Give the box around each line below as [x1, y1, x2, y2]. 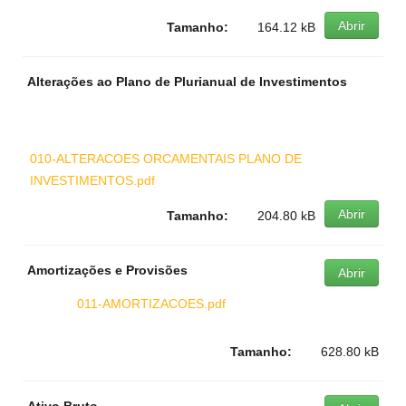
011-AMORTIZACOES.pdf [77, 296, 226, 311]
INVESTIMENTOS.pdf [30, 173, 155, 188]
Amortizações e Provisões [27, 263, 188, 277]
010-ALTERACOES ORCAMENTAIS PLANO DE [30, 151, 302, 166]
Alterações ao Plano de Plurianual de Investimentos [27, 74, 347, 89]
